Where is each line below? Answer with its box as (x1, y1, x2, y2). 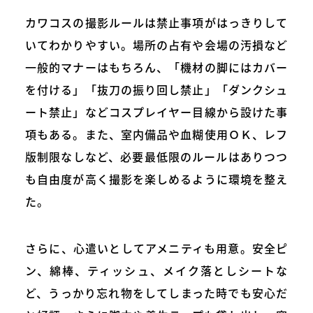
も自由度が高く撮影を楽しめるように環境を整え (25, 170, 288, 187)
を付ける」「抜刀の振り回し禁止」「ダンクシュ (25, 80, 288, 98)
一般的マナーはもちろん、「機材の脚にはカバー (25, 58, 288, 75)
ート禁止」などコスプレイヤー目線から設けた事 (25, 103, 288, 120)
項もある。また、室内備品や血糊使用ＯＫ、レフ (25, 125, 288, 143)
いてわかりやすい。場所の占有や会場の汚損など (25, 36, 288, 53)
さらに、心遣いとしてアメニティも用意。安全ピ (25, 239, 288, 256)
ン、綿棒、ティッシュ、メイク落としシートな (25, 261, 288, 279)
